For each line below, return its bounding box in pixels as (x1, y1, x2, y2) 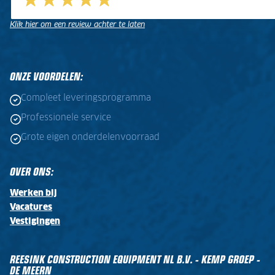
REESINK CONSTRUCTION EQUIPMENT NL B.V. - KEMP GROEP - (10, 251, 260, 266)
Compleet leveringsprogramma (20, 94, 151, 103)
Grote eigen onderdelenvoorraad (20, 133, 160, 142)
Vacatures (10, 203, 52, 212)
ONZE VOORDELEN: (10, 69, 83, 84)
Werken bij (10, 188, 57, 198)
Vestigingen (10, 217, 60, 226)
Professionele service (20, 113, 111, 122)
